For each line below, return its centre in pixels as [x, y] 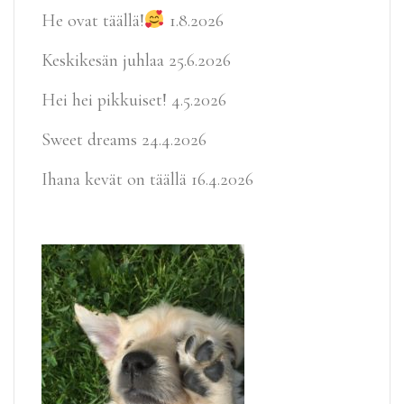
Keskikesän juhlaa [103, 61]
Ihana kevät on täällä [114, 180]
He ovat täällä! [93, 21]
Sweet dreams [89, 140]
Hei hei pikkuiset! [104, 101]
